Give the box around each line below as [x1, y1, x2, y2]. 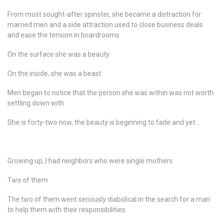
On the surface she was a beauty [7, 50, 110, 58]
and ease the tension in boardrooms [7, 31, 119, 39]
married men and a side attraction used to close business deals [7, 21, 203, 29]
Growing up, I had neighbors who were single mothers [7, 157, 173, 165]
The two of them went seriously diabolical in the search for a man [7, 195, 210, 203]
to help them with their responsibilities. [7, 206, 127, 214]
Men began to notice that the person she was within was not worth [7, 89, 214, 97]
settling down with [7, 99, 64, 107]
